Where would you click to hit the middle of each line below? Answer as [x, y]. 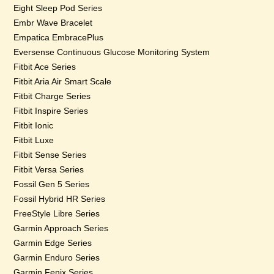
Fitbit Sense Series [50, 155]
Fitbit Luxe [34, 140]
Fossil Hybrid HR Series [60, 199]
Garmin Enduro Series [57, 257]
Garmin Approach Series [61, 228]
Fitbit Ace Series [45, 67]
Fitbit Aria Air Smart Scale [63, 81]
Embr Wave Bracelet [53, 23]
